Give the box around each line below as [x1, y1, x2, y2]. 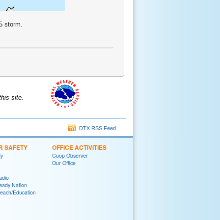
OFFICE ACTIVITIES [52, 143, 107, 152]
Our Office [52, 159, 76, 167]
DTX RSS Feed [76, 125, 116, 132]
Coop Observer [52, 152, 88, 160]
